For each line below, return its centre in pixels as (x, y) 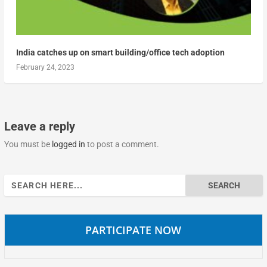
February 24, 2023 (45, 67)
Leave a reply (39, 126)
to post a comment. (122, 144)
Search (16, 180)
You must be (28, 144)
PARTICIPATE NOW (133, 230)
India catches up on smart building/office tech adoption (120, 52)
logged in (68, 144)
